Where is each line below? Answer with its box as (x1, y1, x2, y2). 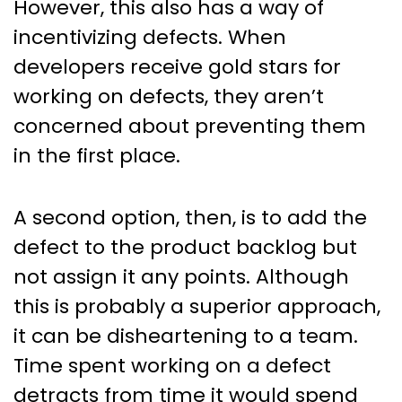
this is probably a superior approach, (13, 293, 380, 321)
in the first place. (13, 142, 180, 170)
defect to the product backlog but (13, 233, 357, 262)
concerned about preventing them (13, 112, 366, 141)
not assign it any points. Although (13, 263, 349, 292)
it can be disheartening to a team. (13, 322, 358, 351)
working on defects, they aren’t (13, 83, 324, 111)
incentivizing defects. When (13, 23, 286, 52)
